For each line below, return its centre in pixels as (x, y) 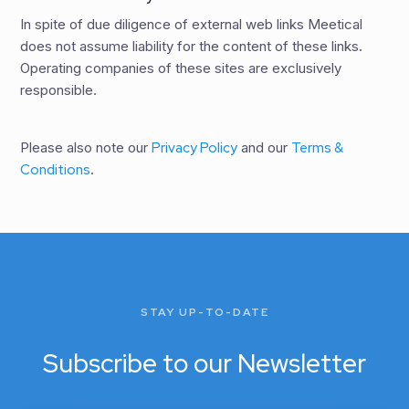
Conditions (56, 169)
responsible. (59, 89)
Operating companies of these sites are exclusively (181, 68)
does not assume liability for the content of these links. (192, 46)
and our (265, 147)
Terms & (318, 147)
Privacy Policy (195, 147)
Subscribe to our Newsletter (204, 364)
